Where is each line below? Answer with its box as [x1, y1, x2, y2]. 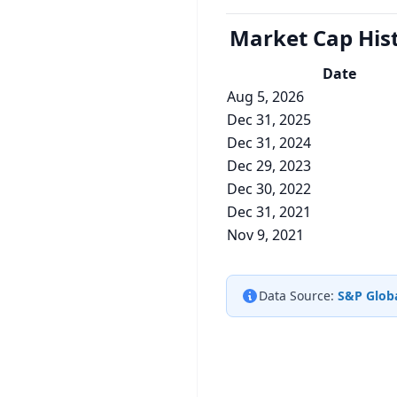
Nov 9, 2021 [227, 225, 304, 245]
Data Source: [259, 287, 334, 304]
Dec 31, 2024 [227, 133, 311, 152]
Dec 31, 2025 [227, 110, 311, 129]
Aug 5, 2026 [227, 87, 304, 106]
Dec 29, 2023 [227, 156, 311, 175]
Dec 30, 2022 [227, 179, 311, 198]
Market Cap [230, 23, 353, 52]
